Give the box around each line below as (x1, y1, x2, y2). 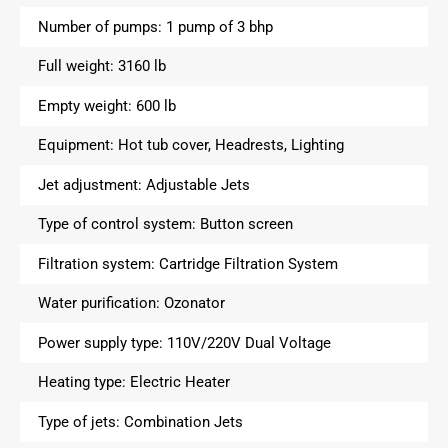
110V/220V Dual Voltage (166, 333, 331, 352)
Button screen (199, 215, 293, 234)
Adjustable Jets (145, 175, 250, 194)
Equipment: (37, 136, 118, 155)
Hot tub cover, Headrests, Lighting (117, 136, 344, 155)
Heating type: (37, 373, 130, 392)
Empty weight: (37, 96, 136, 115)
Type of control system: (37, 215, 200, 234)
